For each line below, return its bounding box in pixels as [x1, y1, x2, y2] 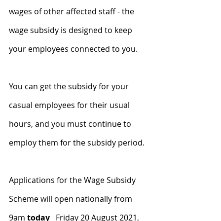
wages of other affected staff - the [9, 5, 136, 17]
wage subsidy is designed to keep [9, 24, 134, 36]
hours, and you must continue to [9, 118, 133, 129]
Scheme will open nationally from [9, 193, 134, 204]
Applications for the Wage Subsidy [9, 174, 138, 185]
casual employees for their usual [9, 99, 132, 110]
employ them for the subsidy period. [9, 137, 145, 148]
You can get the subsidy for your [9, 80, 131, 92]
